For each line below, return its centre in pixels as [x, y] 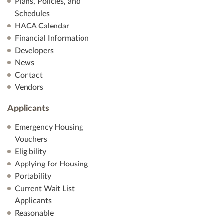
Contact [29, 75]
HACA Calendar [42, 26]
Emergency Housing [49, 127]
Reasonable [34, 213]
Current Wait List [45, 189]
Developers [34, 51]
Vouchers [31, 139]
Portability [33, 176]
